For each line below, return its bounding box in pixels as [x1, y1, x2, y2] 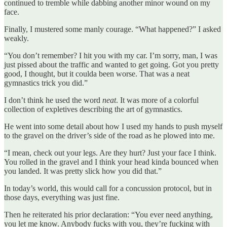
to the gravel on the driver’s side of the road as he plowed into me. [4, 131, 215, 140]
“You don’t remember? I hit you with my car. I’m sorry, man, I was [4, 51, 217, 60]
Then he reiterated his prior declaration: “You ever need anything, [4, 210, 213, 219]
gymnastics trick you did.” [4, 78, 88, 87]
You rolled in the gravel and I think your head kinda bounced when [4, 157, 218, 166]
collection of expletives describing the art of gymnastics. [4, 104, 182, 113]
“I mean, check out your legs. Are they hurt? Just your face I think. [4, 148, 216, 157]
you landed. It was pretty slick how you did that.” [4, 166, 162, 175]
